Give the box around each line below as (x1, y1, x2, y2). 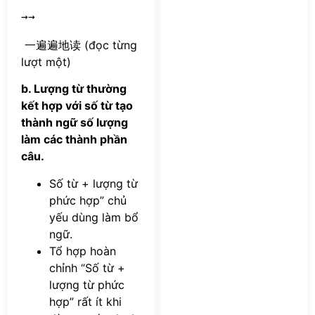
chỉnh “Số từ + (49, 260, 125, 275)
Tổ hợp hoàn (49, 243, 116, 258)
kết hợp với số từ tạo (21, 98, 133, 113)
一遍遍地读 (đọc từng (21, 38, 137, 53)
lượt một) (21, 55, 71, 70)
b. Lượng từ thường (21, 82, 127, 96)
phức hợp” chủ (49, 193, 127, 207)
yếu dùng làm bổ (49, 210, 139, 224)
